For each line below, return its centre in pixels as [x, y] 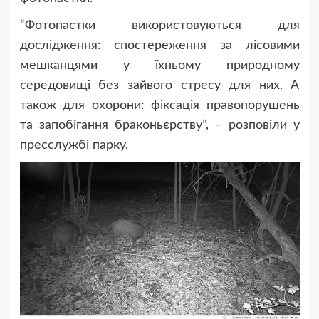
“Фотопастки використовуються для [159, 25]
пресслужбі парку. [74, 145]
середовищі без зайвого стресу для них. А [159, 85]
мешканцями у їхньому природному [159, 65]
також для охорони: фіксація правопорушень [159, 105]
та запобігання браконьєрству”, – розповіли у [159, 125]
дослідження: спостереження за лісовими [159, 45]
